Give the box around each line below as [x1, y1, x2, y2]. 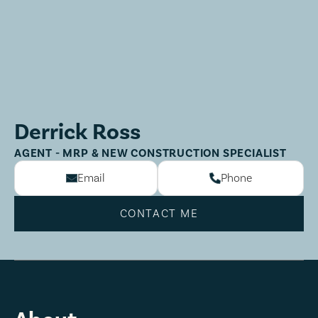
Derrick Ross [14, 118, 141, 146]
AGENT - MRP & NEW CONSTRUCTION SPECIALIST [14, 146, 287, 161]
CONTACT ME [119, 207, 199, 221]
